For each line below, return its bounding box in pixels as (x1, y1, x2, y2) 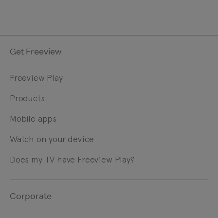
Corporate (10, 190, 52, 201)
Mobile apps (10, 113, 57, 124)
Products (10, 92, 45, 103)
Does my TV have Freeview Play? (10, 154, 134, 164)
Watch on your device (10, 133, 94, 144)
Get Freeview (10, 46, 62, 57)
